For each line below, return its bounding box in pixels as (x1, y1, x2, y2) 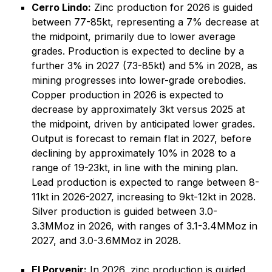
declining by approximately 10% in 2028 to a (32, 147, 236, 159)
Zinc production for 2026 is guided (91, 1, 253, 13)
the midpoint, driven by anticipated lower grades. (32, 118, 255, 130)
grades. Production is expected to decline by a (32, 45, 244, 57)
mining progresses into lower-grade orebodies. (32, 74, 249, 86)
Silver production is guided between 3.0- (32, 205, 217, 217)
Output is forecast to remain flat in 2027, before (32, 132, 251, 144)
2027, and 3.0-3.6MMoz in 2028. (32, 234, 181, 246)
